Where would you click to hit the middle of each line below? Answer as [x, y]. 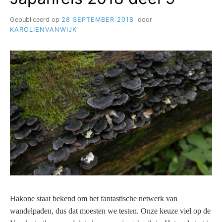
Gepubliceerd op [36, 19]
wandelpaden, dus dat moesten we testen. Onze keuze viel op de [110, 211]
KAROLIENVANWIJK [43, 29]
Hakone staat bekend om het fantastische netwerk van [94, 198]
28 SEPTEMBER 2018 [98, 19]
